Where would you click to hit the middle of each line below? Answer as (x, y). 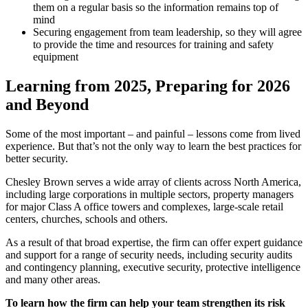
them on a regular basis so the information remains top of (156, 7)
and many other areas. (56, 279)
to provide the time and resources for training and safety (153, 44)
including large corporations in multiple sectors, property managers (150, 194)
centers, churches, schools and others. (87, 219)
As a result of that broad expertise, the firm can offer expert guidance (154, 242)
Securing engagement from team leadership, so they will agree (167, 32)
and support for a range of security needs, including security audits (149, 254)
